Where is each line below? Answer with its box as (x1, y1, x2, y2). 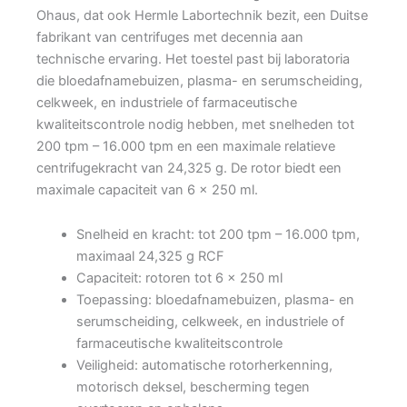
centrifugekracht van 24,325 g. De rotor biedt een (36, 159, 342, 176)
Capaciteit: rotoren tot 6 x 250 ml (75, 270, 283, 287)
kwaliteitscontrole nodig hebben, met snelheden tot (36, 115, 354, 133)
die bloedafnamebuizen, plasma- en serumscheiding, (36, 72, 362, 89)
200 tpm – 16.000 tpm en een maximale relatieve (36, 137, 335, 154)
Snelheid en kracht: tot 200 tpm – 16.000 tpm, (75, 226, 360, 243)
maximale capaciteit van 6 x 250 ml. (36, 181, 258, 198)
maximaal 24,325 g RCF (75, 248, 224, 265)
